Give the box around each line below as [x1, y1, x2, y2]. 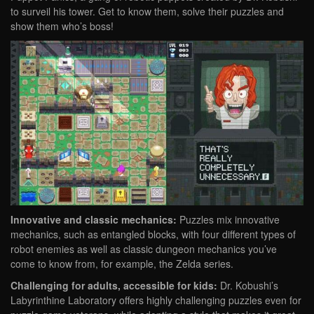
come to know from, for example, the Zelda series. [11, 256, 233, 271]
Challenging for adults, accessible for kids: [11, 278, 217, 292]
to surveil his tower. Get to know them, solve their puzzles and [11, 4, 284, 19]
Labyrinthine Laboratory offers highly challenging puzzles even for [11, 292, 301, 307]
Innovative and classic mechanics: [11, 212, 177, 226]
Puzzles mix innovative [177, 212, 280, 226]
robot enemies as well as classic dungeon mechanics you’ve [11, 241, 277, 256]
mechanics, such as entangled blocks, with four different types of [11, 226, 296, 241]
